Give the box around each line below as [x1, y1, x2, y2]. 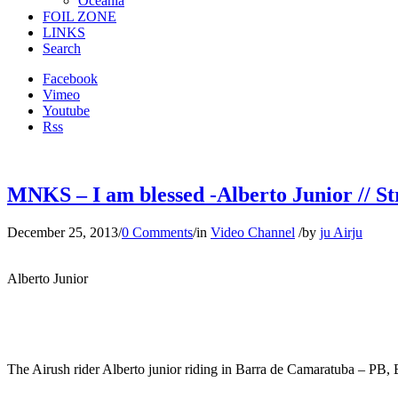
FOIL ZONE [43, 9, 116, 24]
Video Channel [211, 224, 295, 240]
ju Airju [320, 224, 362, 240]
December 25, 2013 [7, 224, 118, 240]
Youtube [43, 103, 90, 118]
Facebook [43, 71, 98, 86]
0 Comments [122, 224, 193, 240]
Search [43, 41, 81, 56]
